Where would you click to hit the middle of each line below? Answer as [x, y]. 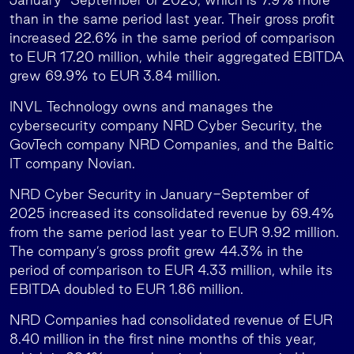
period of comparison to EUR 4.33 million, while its [171, 270]
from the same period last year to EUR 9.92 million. [174, 232]
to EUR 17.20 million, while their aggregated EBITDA [177, 56]
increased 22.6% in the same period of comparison [172, 38]
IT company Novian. [72, 163]
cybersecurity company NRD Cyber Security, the [166, 125]
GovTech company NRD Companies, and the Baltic [171, 144]
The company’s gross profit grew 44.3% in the [156, 251]
